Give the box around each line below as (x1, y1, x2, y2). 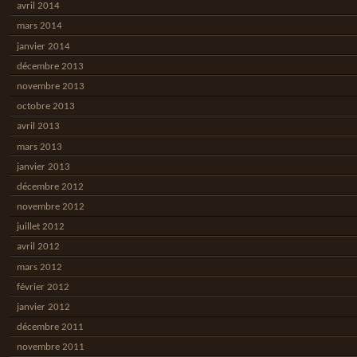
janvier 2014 (16, 41, 70, 52)
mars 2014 (16, 21, 62, 32)
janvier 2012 (16, 302, 70, 313)
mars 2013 (16, 141, 62, 152)
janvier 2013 (16, 161, 70, 172)
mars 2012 (16, 261, 62, 273)
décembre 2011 (16, 322, 84, 333)
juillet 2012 (16, 222, 65, 233)
